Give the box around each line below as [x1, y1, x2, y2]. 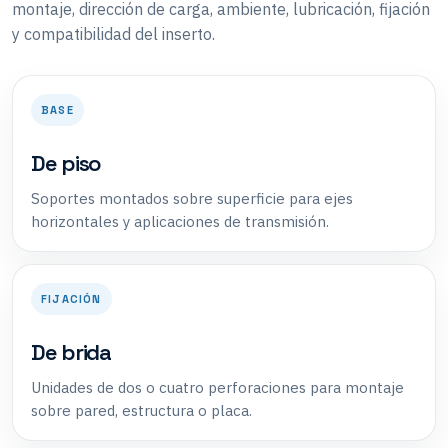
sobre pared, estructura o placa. [31, 400, 252, 420]
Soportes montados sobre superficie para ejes [31, 188, 353, 208]
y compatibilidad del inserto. [12, 23, 215, 44]
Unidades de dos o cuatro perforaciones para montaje [31, 377, 404, 397]
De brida [31, 337, 112, 366]
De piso [31, 148, 102, 177]
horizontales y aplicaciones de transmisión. [31, 211, 329, 231]
